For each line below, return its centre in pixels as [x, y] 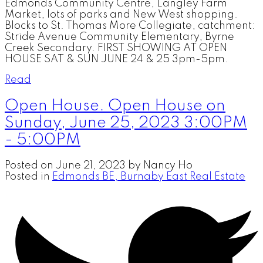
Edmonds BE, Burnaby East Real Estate [149, 177]
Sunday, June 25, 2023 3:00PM [126, 123]
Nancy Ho [168, 166]
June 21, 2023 [91, 166]
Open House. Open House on [115, 106]
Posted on [30, 166]
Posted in [27, 177]
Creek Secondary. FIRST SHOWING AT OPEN [116, 48]
